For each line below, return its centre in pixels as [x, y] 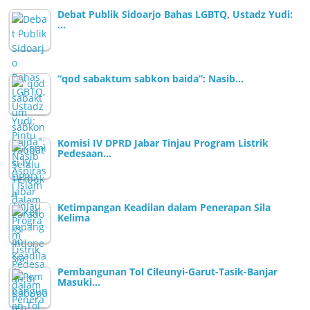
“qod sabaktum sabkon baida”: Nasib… [151, 79]
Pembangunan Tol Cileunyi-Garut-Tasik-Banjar [168, 272]
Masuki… [79, 282]
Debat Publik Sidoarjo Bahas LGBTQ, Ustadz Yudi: [175, 15]
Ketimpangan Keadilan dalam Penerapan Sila [164, 208]
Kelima [74, 218]
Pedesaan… [85, 154]
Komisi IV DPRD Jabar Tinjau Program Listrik [163, 143]
